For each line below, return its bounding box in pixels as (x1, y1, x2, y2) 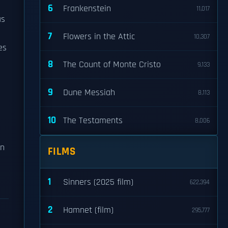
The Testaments (63, 115, 123, 126)
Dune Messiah (63, 87, 115, 98)
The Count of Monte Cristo (63, 59, 161, 70)
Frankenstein (63, 3, 111, 14)
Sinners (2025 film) (63, 177, 133, 188)
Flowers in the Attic (63, 31, 135, 42)
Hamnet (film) (63, 205, 113, 216)
